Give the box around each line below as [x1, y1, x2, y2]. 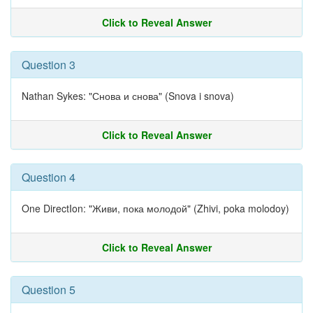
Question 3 [22, 57, 75, 73]
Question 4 [22, 169, 75, 185]
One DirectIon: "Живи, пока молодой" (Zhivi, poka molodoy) [22, 201, 289, 215]
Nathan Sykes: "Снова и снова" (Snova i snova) [22, 89, 234, 103]
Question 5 [22, 282, 75, 298]
